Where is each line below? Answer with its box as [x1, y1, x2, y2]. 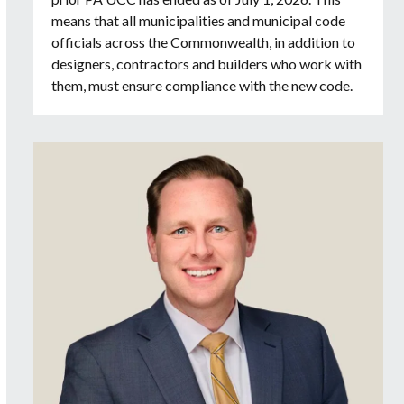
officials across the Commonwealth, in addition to [51, 33, 356, 51]
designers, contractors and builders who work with [51, 55, 363, 73]
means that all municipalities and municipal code [51, 12, 346, 30]
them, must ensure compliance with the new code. [51, 77, 353, 95]
